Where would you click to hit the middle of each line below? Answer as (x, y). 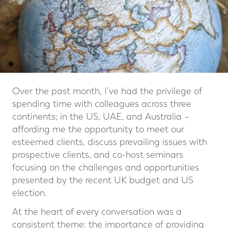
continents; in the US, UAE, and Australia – (101, 117)
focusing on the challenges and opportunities (106, 168)
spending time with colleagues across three (102, 104)
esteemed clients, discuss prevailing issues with (110, 142)
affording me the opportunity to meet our (98, 130)
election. (30, 193)
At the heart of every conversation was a (97, 212)
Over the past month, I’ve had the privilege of (107, 92)
